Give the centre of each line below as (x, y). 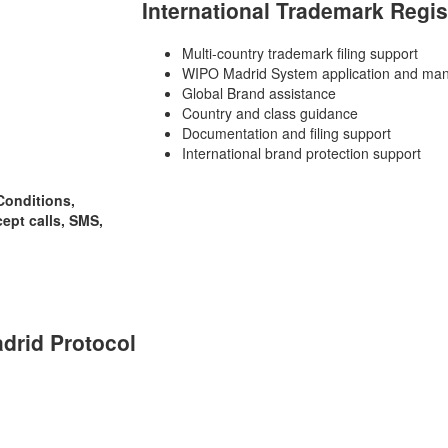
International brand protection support (301, 152)
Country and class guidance (269, 112)
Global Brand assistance (258, 92)
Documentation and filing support (286, 132)
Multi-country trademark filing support (299, 52)
